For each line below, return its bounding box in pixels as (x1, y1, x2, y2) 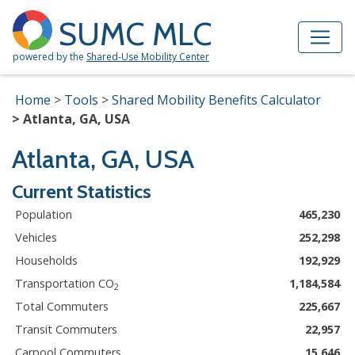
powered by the (13, 50, 86, 63)
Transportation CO (15, 276, 114, 291)
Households (15, 253, 78, 268)
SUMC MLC (59, 14, 212, 53)
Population (15, 207, 72, 222)
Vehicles (15, 230, 57, 245)
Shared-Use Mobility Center (86, 50, 209, 63)
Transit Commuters (15, 322, 117, 337)
